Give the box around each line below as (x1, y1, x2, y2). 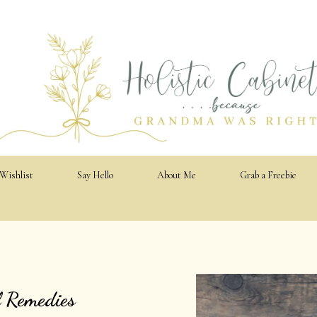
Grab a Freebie (240, 169, 296, 182)
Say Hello (77, 169, 113, 182)
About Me (157, 169, 196, 182)
